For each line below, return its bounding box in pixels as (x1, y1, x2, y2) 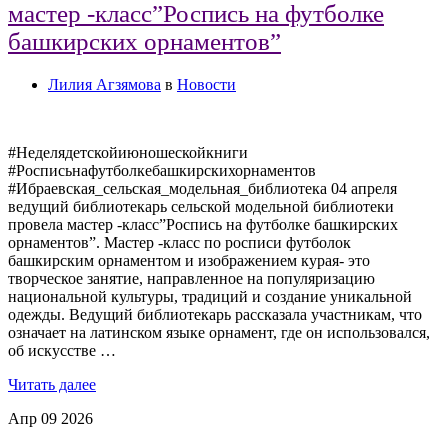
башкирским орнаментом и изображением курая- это (8, 252, 370, 270)
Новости (177, 76, 236, 94)
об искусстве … (8, 342, 116, 360)
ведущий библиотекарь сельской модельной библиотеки (8, 198, 394, 216)
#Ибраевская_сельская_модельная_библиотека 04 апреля (8, 180, 397, 198)
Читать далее (8, 376, 96, 394)
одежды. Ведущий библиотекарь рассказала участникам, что (8, 306, 422, 324)
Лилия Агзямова (48, 76, 161, 94)
